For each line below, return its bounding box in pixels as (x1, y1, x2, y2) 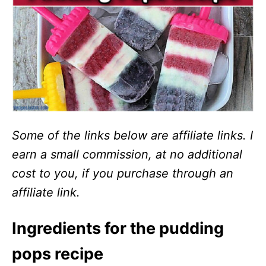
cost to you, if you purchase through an (12, 166, 233, 181)
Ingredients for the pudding (12, 218, 224, 239)
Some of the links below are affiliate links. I (12, 128, 253, 143)
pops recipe (12, 244, 103, 264)
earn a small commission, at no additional (12, 147, 242, 162)
